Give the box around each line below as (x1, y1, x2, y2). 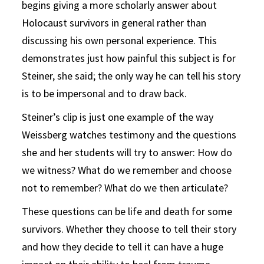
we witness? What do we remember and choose (22, 163, 232, 177)
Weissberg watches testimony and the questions (22, 127, 237, 141)
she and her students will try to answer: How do (22, 145, 233, 159)
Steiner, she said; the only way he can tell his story (22, 68, 241, 82)
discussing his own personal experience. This (22, 33, 217, 47)
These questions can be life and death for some (22, 204, 233, 218)
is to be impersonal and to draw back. (22, 86, 187, 100)
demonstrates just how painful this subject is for (22, 51, 236, 65)
